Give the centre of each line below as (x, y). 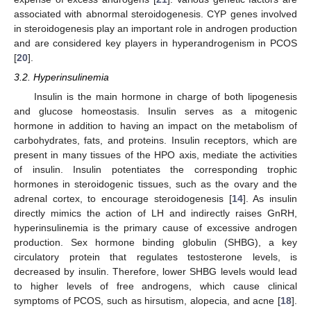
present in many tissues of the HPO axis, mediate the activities (155, 154)
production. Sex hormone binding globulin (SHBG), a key (155, 242)
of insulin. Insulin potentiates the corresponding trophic (155, 169)
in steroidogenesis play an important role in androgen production (155, 28)
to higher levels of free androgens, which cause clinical (155, 286)
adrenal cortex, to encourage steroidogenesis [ (123, 198)
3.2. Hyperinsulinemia (61, 77)
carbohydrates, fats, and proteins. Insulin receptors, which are (155, 140)
